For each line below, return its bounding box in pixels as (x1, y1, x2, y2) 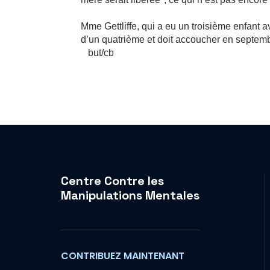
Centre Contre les (60, 172, 164, 189)
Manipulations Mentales (60, 187, 199, 203)
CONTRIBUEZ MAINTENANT (60, 248, 184, 263)
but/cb (81, 48, 115, 58)
